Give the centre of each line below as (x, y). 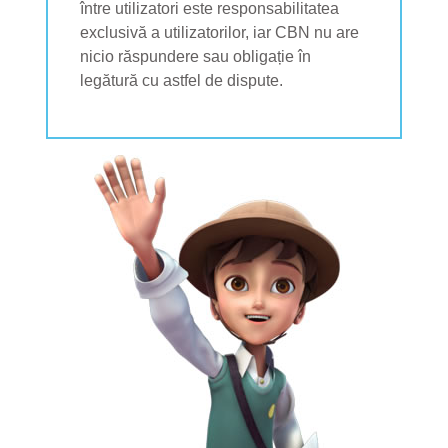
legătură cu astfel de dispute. (181, 80)
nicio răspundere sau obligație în (195, 56)
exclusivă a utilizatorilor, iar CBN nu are (219, 32)
